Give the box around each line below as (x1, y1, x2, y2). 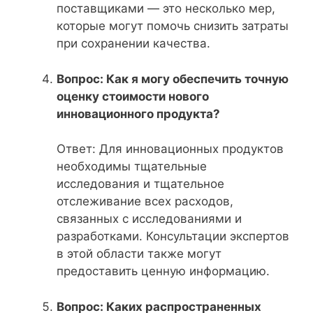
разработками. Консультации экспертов (57, 229, 289, 244)
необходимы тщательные (57, 159, 207, 174)
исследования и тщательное (57, 177, 224, 191)
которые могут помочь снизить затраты (57, 19, 289, 34)
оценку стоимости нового (57, 89, 209, 103)
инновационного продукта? (57, 106, 220, 121)
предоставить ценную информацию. (57, 264, 270, 279)
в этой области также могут (57, 247, 221, 261)
